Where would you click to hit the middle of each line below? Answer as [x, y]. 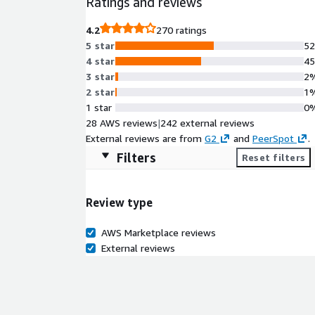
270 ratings [181, 30]
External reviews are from [144, 138]
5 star [101, 45]
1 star [99, 107]
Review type [119, 203]
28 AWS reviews [122, 123]
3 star [101, 76]
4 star [101, 61]
